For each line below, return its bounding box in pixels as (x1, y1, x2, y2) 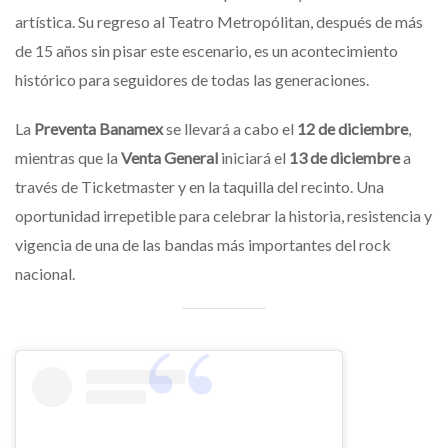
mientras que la (15, 147, 121, 167)
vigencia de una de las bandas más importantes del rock (15, 234, 391, 254)
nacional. (15, 263, 75, 283)
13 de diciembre (289, 147, 400, 167)
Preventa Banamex (34, 118, 163, 138)
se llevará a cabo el (163, 118, 297, 138)
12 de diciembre (297, 118, 408, 138)
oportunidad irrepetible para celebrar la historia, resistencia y (15, 205, 432, 225)
